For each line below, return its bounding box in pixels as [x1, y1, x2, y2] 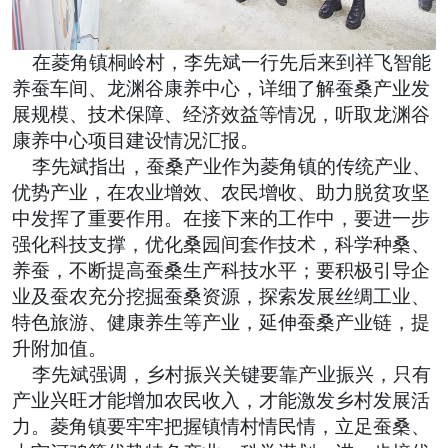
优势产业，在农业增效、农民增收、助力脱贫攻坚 [11, 182, 430, 204]
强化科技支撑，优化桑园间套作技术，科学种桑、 [11, 234, 430, 256]
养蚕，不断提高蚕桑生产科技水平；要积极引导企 [11, 260, 430, 282]
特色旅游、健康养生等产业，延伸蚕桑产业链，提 [11, 312, 430, 334]
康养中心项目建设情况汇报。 [11, 130, 259, 152]
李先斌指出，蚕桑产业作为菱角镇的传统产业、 [11, 156, 431, 178]
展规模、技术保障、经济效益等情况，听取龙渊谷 [11, 104, 430, 126]
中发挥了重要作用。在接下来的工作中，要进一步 [11, 208, 430, 230]
